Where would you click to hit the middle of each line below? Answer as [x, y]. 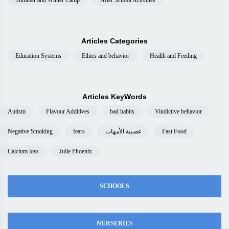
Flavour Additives [68, 111]
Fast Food [174, 131]
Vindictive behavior [178, 111]
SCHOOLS [114, 186]
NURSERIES [114, 223]
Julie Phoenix [76, 151]
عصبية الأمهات [123, 131]
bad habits [122, 111]
